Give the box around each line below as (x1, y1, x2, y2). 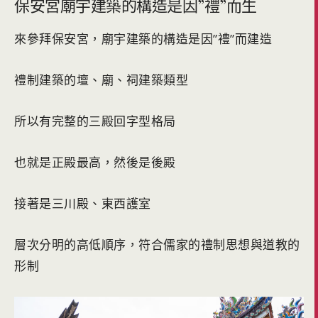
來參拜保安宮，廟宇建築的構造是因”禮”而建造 (14, 31, 272, 48)
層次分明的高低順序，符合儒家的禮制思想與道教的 (14, 236, 300, 253)
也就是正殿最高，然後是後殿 (14, 154, 176, 171)
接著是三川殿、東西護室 (14, 195, 151, 212)
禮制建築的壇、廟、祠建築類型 (14, 72, 188, 89)
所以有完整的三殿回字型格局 (14, 113, 176, 130)
